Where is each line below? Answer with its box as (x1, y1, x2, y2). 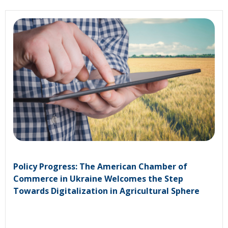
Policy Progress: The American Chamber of (13, 161, 187, 173)
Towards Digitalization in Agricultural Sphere (13, 185, 199, 197)
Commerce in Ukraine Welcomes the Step (13, 173, 183, 185)
